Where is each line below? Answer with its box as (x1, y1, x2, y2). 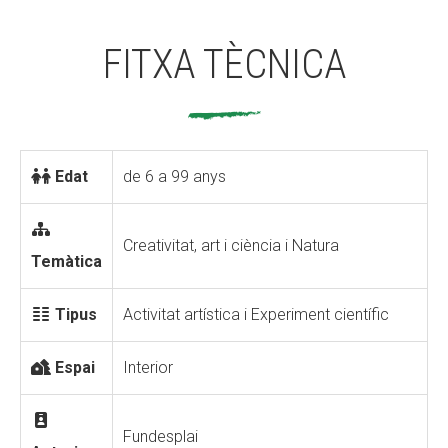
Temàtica (31, 252, 102, 271)
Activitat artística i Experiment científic (123, 305, 389, 324)
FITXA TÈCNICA (102, 41, 346, 88)
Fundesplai (123, 427, 198, 446)
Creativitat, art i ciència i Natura (123, 236, 339, 255)
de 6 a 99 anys (123, 167, 226, 186)
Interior (123, 358, 173, 377)
